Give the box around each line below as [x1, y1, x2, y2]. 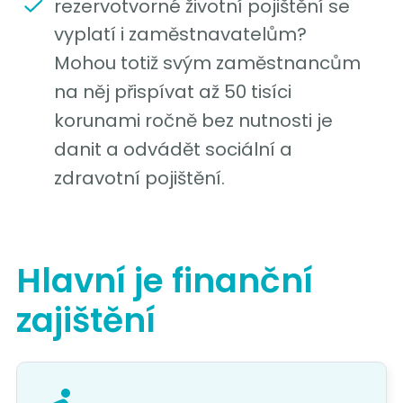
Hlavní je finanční [15, 257, 313, 305]
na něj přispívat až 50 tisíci [53, 79, 291, 105]
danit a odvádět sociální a [53, 137, 292, 163]
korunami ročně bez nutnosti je [53, 108, 333, 134]
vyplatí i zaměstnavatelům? [53, 22, 307, 48]
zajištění [15, 297, 156, 345]
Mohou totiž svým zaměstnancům [53, 50, 361, 76]
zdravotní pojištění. [53, 166, 225, 192]
